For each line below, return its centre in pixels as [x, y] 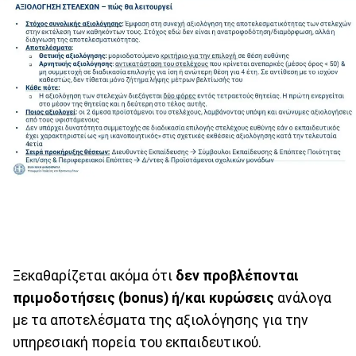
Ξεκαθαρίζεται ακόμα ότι [94, 276]
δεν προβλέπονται [237, 276]
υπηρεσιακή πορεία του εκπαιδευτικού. [137, 343]
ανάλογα [303, 298]
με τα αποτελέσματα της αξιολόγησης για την [161, 321]
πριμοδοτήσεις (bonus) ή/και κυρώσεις [143, 298]
